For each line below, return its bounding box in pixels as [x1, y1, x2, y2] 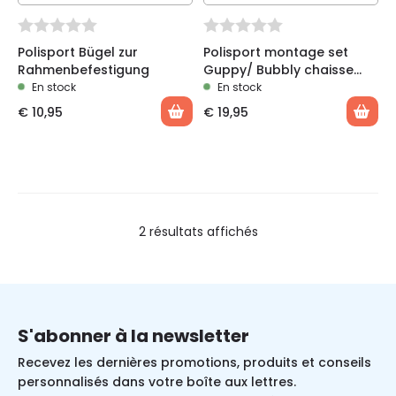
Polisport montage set [203, 43, 348, 61]
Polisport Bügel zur [18, 43, 138, 61]
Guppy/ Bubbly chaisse [203, 61, 354, 79]
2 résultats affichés [138, 223, 258, 240]
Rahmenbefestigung [18, 61, 149, 79]
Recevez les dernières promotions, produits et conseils [18, 354, 371, 371]
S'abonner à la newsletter [18, 324, 249, 348]
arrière [203, 79, 247, 96]
